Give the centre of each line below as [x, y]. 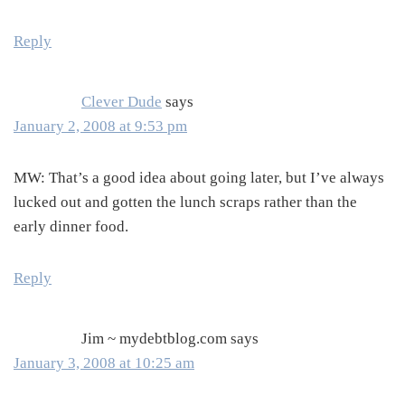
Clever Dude [122, 102]
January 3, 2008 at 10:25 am [104, 363]
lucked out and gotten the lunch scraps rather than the [185, 202]
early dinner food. [71, 227]
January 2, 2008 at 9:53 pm [100, 127]
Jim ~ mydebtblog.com [154, 339]
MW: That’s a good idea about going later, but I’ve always [199, 178]
